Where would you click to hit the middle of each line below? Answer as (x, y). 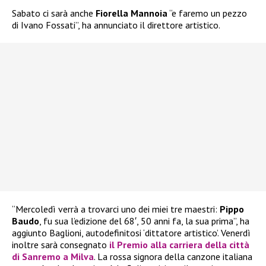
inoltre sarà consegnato (61, 244)
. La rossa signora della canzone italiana (173, 256)
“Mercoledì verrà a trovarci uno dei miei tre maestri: (116, 209)
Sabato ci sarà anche (54, 13)
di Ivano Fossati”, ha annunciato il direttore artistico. (116, 25)
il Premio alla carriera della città (179, 244)
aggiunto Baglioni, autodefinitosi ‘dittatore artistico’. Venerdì (131, 232)
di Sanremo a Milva (53, 256)
